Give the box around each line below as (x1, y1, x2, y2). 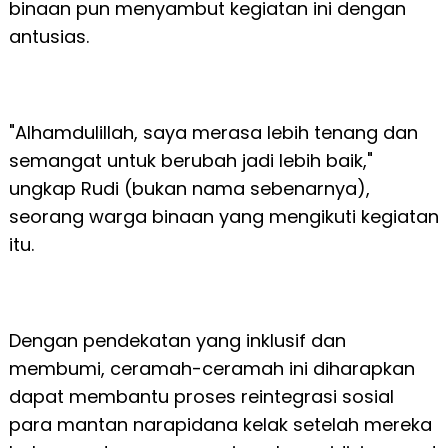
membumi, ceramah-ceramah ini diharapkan (8, 356, 415, 382)
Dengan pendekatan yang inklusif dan (8, 328, 346, 354)
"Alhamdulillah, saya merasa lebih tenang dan (8, 120, 418, 146)
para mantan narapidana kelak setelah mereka (8, 412, 432, 438)
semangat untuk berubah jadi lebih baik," (8, 148, 373, 174)
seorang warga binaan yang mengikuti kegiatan (8, 204, 439, 230)
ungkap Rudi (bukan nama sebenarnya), (8, 176, 370, 202)
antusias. (8, 24, 89, 50)
